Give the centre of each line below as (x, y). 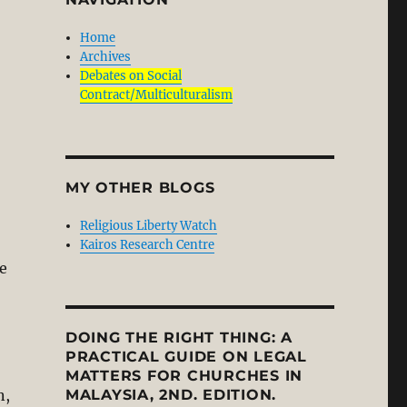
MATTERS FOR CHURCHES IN (184, 376)
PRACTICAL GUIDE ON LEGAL (186, 357)
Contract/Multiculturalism (157, 95)
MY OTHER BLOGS (140, 188)
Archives (106, 57)
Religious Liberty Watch (149, 226)
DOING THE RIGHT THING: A (179, 338)
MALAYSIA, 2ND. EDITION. (171, 395)
